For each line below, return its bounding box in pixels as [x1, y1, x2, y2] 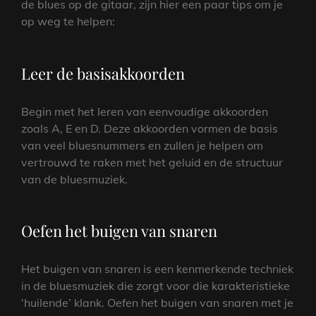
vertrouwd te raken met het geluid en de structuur [21, 154, 283, 169]
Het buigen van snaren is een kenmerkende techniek [21, 262, 293, 276]
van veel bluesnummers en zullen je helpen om [21, 138, 263, 152]
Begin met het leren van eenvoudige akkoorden [21, 104, 268, 119]
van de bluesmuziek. [21, 171, 128, 186]
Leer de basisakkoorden [21, 62, 185, 84]
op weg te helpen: [21, 14, 115, 29]
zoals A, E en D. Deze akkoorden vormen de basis [21, 121, 278, 135]
